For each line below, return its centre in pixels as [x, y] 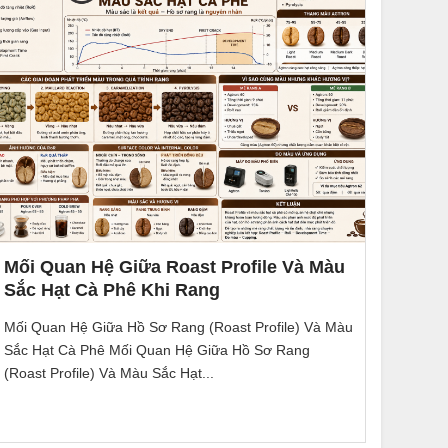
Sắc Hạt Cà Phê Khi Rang [111, 290]
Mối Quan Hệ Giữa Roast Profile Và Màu [174, 267]
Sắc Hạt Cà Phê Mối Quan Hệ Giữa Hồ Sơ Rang [156, 349]
